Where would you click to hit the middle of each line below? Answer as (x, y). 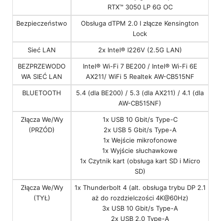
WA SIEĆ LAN (42, 77)
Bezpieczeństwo (42, 23)
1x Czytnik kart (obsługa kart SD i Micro (140, 161)
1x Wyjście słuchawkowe (140, 151)
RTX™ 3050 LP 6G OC (140, 7)
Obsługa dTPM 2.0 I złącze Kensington (140, 23)
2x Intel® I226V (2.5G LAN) (140, 50)
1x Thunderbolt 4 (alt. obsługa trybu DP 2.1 (140, 188)
